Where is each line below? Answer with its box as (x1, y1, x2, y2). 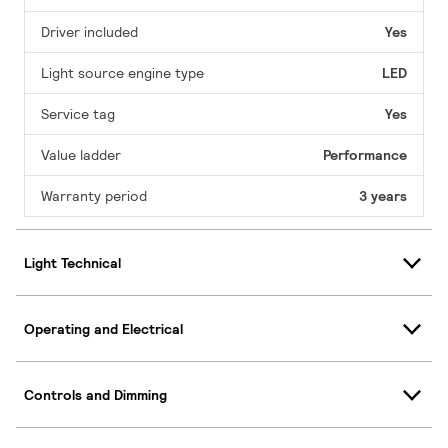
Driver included (41, 23, 138, 42)
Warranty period (41, 187, 147, 206)
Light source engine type (41, 64, 204, 83)
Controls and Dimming (24, 385, 167, 404)
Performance (323, 146, 407, 165)
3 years (359, 187, 407, 206)
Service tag (41, 105, 115, 124)
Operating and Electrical (24, 319, 183, 338)
